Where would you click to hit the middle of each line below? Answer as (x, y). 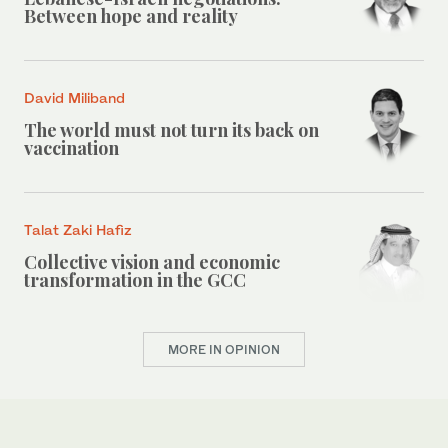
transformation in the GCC (135, 279)
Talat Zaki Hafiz (78, 229)
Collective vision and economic (152, 261)
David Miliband (74, 97)
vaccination (71, 147)
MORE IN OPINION (224, 349)
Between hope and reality (131, 15)
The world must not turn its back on (171, 129)
